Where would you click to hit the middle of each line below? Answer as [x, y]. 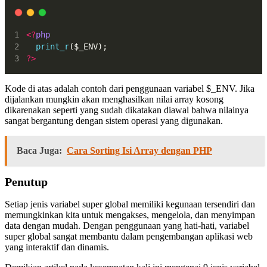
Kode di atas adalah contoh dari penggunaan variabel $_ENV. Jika [130, 88]
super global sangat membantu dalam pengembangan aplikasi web [129, 236]
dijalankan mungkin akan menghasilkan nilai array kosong [114, 99]
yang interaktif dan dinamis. [57, 247]
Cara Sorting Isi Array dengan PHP [139, 150]
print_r [53, 46]
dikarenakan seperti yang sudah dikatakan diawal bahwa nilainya [127, 110]
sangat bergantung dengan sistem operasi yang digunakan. [114, 120]
